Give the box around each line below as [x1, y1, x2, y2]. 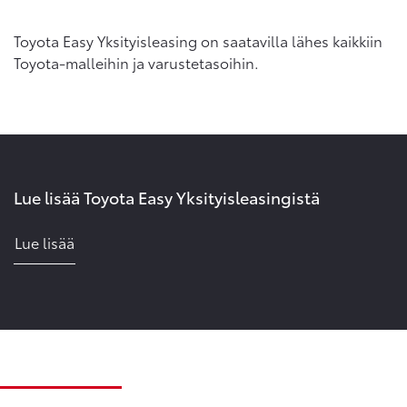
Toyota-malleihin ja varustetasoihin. [14, 51, 259, 73]
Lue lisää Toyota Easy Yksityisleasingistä [14, 185, 320, 210]
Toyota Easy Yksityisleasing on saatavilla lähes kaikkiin [14, 29, 382, 51]
